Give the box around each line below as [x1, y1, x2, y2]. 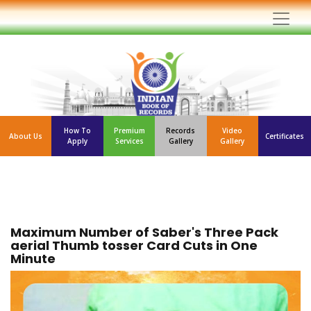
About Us [9, 131, 43, 141]
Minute [10, 250, 56, 268]
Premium [113, 126, 145, 136]
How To [64, 126, 92, 136]
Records [166, 126, 196, 136]
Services [115, 136, 144, 146]
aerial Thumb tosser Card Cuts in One [10, 237, 258, 255]
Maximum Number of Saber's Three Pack [10, 224, 278, 242]
